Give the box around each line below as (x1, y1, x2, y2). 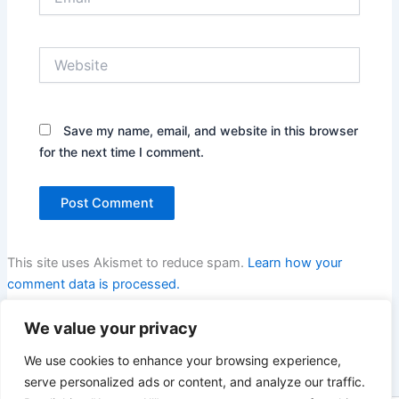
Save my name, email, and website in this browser (63, 123, 359, 139)
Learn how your (247, 255, 342, 272)
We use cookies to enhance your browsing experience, (24, 353, 341, 368)
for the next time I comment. (39, 144, 205, 160)
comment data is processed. (6, 276, 180, 293)
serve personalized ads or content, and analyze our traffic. (24, 374, 365, 389)
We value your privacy (24, 319, 198, 338)
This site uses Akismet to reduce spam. (6, 255, 248, 272)
